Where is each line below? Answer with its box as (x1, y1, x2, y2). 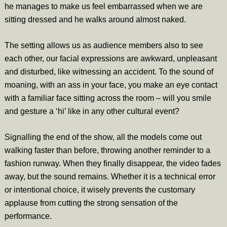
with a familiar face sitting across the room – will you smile (4, 94, 211, 103)
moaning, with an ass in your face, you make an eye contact (4, 81, 217, 90)
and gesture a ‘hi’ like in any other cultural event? (4, 107, 179, 116)
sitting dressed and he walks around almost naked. (4, 15, 186, 24)
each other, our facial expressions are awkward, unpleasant (4, 54, 217, 63)
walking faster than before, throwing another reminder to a (4, 146, 210, 155)
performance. (4, 212, 52, 221)
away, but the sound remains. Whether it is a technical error (4, 172, 215, 181)
